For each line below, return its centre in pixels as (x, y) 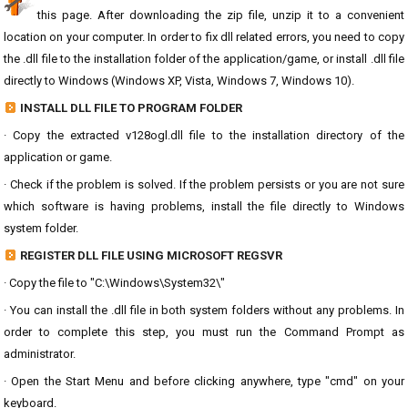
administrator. (40, 354)
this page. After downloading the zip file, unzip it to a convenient (221, 15)
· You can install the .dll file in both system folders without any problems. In (204, 310)
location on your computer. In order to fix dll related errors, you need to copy (204, 37)
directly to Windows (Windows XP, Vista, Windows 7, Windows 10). (179, 81)
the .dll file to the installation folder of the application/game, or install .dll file (204, 59)
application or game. (58, 157)
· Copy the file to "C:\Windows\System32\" (114, 283)
